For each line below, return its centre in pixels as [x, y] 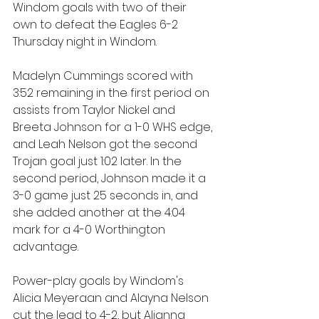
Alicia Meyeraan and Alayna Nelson [112, 298]
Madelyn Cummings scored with [104, 76]
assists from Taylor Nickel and [95, 110]
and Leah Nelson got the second [106, 144]
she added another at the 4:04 [100, 213]
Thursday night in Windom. [85, 42]
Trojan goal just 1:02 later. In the [99, 161]
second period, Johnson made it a [111, 178]
